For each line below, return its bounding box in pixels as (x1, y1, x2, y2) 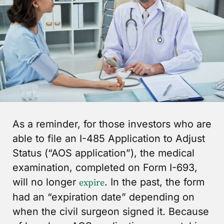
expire (79, 176, 104, 188)
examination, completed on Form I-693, (12, 161, 197, 173)
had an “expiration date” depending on (12, 190, 194, 203)
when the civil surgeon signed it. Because (12, 205, 209, 217)
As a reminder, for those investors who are (12, 117, 211, 130)
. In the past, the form (104, 175, 204, 188)
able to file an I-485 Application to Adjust (12, 132, 205, 144)
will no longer (12, 175, 79, 188)
